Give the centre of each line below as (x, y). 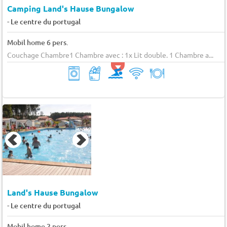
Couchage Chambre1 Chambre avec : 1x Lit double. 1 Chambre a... (110, 55)
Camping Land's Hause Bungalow (70, 9)
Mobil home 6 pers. (37, 43)
